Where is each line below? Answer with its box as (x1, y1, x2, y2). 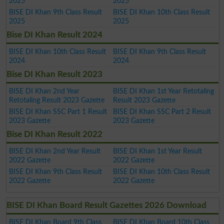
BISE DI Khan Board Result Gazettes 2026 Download (6, 200, 207, 209)
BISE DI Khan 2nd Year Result (8, 147, 100, 155)
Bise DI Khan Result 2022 (6, 129, 103, 138)
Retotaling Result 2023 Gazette (8, 96, 104, 104)
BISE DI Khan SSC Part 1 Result (8, 107, 107, 115)
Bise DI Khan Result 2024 (6, 30, 103, 39)
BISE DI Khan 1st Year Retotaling (113, 87, 214, 95)
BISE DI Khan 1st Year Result (113, 147, 202, 155)
